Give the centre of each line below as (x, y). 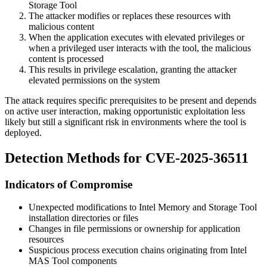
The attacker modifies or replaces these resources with (130, 15)
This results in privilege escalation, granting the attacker (133, 69)
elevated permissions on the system (94, 80)
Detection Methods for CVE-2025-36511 (127, 158)
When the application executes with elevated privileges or (136, 37)
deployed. (23, 132)
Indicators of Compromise (69, 184)
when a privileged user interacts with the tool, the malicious (140, 48)
